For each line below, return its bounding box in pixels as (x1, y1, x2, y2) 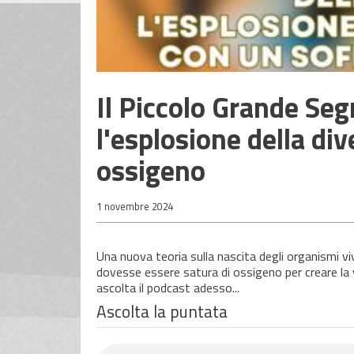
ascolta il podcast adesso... (96, 277, 239, 297)
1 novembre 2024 (96, 198, 174, 214)
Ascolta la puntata (96, 298, 228, 324)
